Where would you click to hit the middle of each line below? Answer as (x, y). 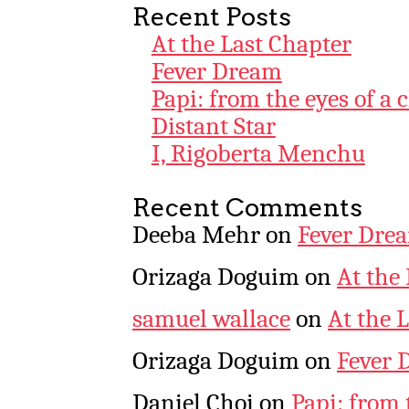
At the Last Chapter (251, 43)
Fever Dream (216, 71)
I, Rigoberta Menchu (258, 153)
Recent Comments (247, 207)
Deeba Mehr (196, 234)
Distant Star (213, 126)
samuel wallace (211, 318)
